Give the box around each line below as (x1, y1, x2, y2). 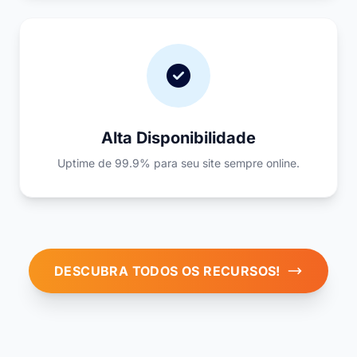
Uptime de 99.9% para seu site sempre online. (57, 156, 300, 170)
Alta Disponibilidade (101, 128, 256, 147)
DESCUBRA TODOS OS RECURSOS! (54, 263, 280, 279)
